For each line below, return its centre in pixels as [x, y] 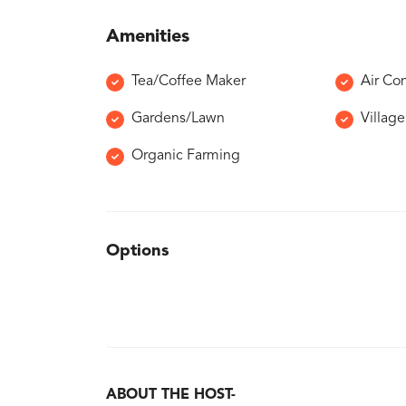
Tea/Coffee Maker [188, 82]
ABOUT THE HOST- [171, 395]
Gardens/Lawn [178, 119]
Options [138, 251]
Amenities [148, 37]
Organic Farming [186, 156]
